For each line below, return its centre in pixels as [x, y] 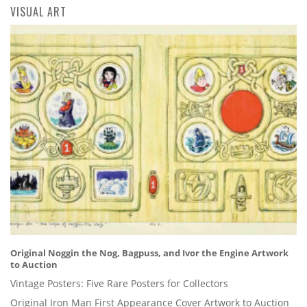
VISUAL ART [38, 12]
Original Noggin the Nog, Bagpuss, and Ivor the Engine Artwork [149, 253]
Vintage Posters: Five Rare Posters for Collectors [119, 284]
